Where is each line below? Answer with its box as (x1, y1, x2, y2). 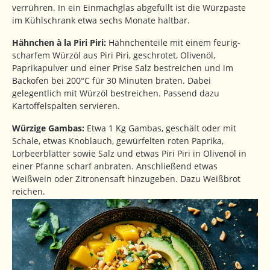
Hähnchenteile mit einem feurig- (106, 37, 240, 49)
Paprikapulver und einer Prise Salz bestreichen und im (12, 62, 233, 74)
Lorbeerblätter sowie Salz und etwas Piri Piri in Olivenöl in (12, 148, 246, 160)
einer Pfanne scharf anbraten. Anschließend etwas (12, 160, 218, 172)
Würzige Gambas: (12, 122, 87, 134)
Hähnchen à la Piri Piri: (12, 37, 106, 49)
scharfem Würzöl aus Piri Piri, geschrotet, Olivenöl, (12, 49, 215, 61)
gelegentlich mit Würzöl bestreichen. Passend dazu (12, 87, 219, 99)
